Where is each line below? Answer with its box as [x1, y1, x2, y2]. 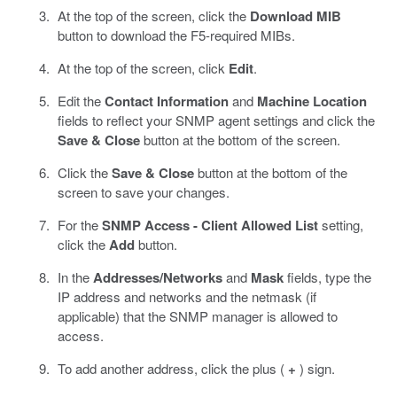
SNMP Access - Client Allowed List [101, 215, 318, 236]
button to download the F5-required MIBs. [57, 26, 295, 45]
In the [57, 268, 93, 287]
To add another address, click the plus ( [57, 359, 288, 378]
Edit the [57, 91, 105, 111]
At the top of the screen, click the [57, 6, 250, 26]
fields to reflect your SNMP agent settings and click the [57, 111, 375, 130]
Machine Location [256, 91, 367, 112]
